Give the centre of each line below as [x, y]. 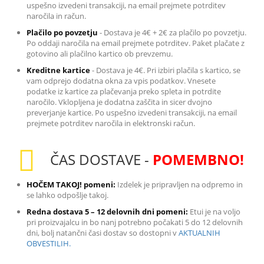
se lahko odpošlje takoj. [67, 195]
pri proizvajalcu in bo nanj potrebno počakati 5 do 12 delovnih [135, 222]
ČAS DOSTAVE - [101, 159]
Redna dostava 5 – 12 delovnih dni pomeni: [107, 211]
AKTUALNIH [199, 232]
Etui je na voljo [214, 211]
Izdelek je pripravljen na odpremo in [179, 184]
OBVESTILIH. [49, 243]
